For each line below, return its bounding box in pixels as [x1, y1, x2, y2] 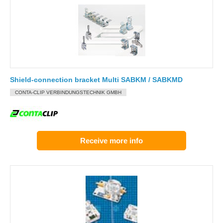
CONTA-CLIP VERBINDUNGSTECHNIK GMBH [15, 90, 121, 95]
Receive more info [80, 136, 143, 145]
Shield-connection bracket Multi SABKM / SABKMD [10, 76, 183, 84]
